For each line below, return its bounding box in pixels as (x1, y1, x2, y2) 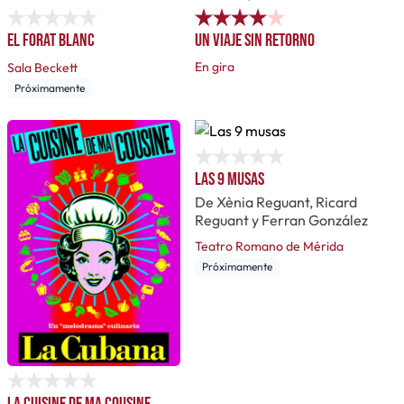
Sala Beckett (7, 59, 78, 76)
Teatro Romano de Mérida (195, 237, 344, 254)
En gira (195, 58, 234, 75)
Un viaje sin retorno (195, 29, 315, 51)
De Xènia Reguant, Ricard (195, 192, 357, 211)
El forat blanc (7, 29, 95, 51)
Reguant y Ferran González (195, 210, 368, 229)
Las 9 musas (195, 168, 264, 190)
